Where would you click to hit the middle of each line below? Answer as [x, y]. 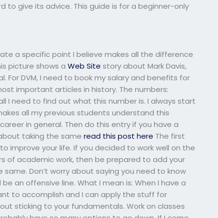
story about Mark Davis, [144, 66]
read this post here [119, 136]
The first [169, 136]
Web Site [84, 66]
